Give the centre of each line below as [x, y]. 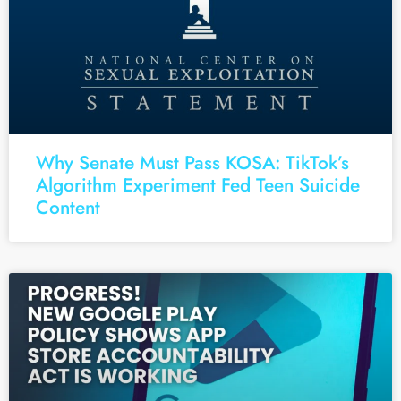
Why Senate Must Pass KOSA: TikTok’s [192, 163]
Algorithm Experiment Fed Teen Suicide [198, 186]
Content [68, 208]
